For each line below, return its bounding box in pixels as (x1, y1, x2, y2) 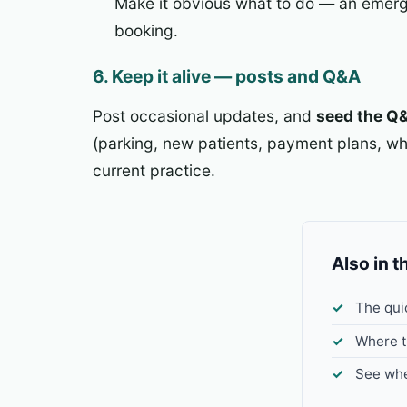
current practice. (93, 161, 215, 181)
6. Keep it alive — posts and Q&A (93, 65, 361, 87)
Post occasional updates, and (93, 106, 316, 126)
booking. (114, 20, 178, 40)
